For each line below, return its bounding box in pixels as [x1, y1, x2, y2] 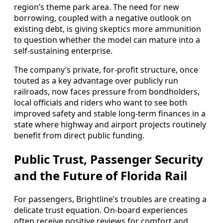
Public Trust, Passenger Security [14, 151, 203, 168]
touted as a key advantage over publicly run [14, 75, 178, 87]
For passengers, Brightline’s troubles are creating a [14, 194, 207, 205]
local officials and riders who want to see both [14, 97, 187, 109]
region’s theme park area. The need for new [14, 1, 179, 13]
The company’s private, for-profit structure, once [14, 64, 198, 76]
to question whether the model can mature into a [14, 34, 200, 46]
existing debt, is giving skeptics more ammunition [14, 23, 201, 35]
